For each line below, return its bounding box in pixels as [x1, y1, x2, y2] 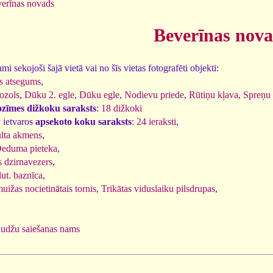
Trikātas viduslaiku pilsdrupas [101, 183, 215, 194]
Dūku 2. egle [24, 89, 74, 100]
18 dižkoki [101, 102, 142, 113]
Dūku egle [79, 89, 119, 100]
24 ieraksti [136, 116, 176, 127]
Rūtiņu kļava [189, 89, 238, 100]
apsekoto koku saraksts [35, 116, 132, 127]
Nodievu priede [124, 89, 184, 100]
